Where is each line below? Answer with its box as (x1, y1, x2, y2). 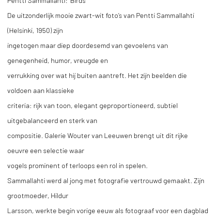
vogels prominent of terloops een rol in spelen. (7, 161, 148, 170)
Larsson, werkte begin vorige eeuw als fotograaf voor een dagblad (7, 206, 208, 215)
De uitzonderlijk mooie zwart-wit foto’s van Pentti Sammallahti (7, 11, 194, 19)
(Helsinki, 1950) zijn (7, 26, 63, 34)
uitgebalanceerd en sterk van (7, 116, 97, 124)
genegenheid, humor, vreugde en (7, 56, 108, 64)
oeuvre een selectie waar (7, 146, 84, 155)
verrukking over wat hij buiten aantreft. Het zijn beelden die (7, 71, 187, 79)
